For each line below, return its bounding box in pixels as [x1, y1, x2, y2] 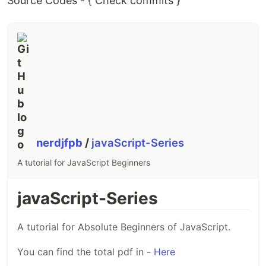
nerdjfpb [36, 136, 85, 150]
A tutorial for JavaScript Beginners [17, 157, 150, 168]
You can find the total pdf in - [17, 245, 154, 258]
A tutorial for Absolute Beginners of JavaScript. [17, 220, 230, 233]
